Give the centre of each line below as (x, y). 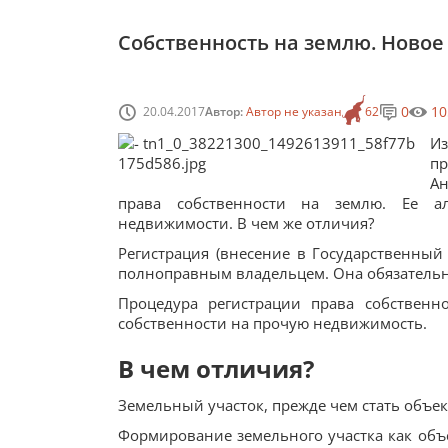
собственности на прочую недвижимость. (272, 323)
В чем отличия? (216, 368)
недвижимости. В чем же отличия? (246, 223)
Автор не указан (294, 111)
